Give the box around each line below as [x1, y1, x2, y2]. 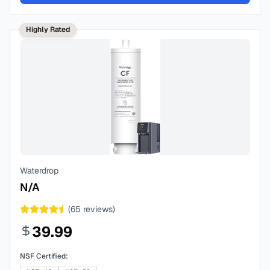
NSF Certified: [20, 251, 68, 261]
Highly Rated [26, 25, 70, 34]
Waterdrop [20, 165, 58, 176]
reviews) [81, 204, 115, 215]
